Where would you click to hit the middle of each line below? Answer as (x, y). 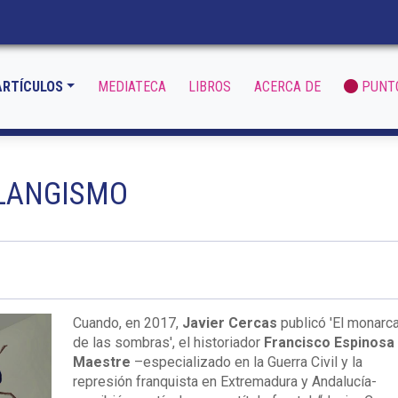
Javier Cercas (227, 323)
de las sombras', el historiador (166, 342)
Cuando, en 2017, (125, 323)
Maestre (101, 362)
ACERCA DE (288, 87)
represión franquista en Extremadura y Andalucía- (224, 382)
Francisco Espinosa (327, 342)
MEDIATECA (131, 87)
